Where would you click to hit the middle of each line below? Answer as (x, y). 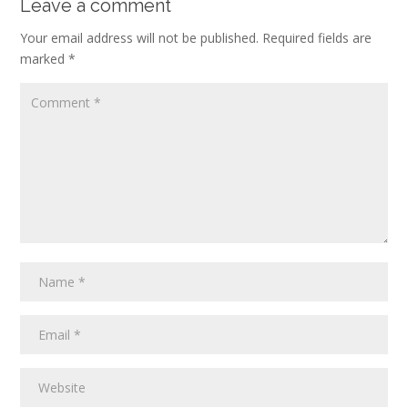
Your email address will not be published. (139, 37)
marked (44, 58)
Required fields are (317, 37)
